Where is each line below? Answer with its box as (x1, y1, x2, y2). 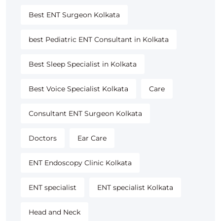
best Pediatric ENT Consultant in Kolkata (29, 35, 169, 44)
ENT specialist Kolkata (97, 183, 173, 192)
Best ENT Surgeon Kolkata (29, 10, 120, 20)
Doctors (29, 134, 57, 143)
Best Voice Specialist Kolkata (29, 84, 128, 94)
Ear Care (77, 134, 107, 143)
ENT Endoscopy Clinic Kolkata (29, 158, 132, 168)
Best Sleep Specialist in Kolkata (29, 60, 137, 69)
